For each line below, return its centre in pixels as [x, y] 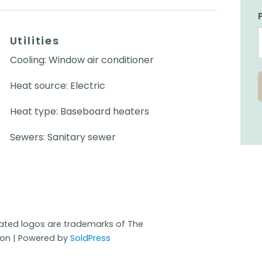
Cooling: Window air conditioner [82, 60]
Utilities [35, 41]
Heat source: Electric [57, 86]
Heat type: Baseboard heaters [79, 112]
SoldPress [90, 238]
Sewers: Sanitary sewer [63, 137]
